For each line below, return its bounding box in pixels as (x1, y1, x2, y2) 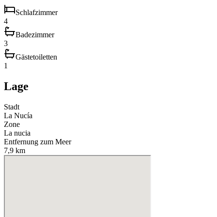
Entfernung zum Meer (4, 138, 71, 146)
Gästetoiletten (15, 53, 57, 62)
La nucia (4, 129, 31, 138)
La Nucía (4, 111, 32, 120)
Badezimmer (15, 31, 54, 39)
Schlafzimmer (15, 8, 58, 17)
